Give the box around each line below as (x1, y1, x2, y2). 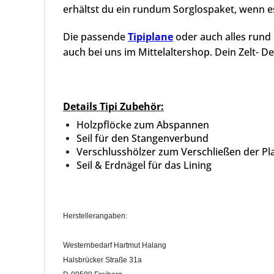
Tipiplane (128, 30, 173, 43)
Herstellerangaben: (63, 212, 127, 220)
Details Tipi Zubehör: (63, 100, 164, 113)
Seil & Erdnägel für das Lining (76, 158, 212, 172)
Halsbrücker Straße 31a (63, 256, 142, 264)
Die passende (63, 30, 128, 43)
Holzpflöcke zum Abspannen (76, 118, 209, 131)
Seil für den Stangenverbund (76, 131, 209, 145)
